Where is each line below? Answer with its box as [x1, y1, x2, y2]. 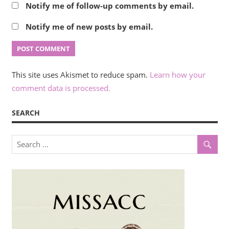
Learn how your [149, 69, 205, 80]
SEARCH [11, 108, 40, 118]
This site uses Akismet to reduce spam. [11, 69, 150, 80]
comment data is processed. [11, 82, 110, 93]
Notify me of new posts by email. [25, 21, 153, 32]
